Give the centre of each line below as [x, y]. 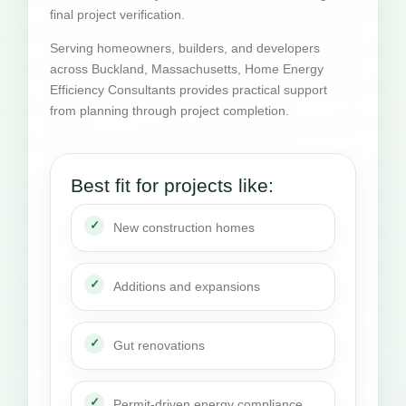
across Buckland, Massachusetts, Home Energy [187, 69]
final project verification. [117, 14]
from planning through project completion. [169, 111]
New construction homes [184, 227]
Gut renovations [159, 345]
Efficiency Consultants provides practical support [188, 90]
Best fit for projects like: [172, 185]
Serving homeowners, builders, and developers [185, 48]
